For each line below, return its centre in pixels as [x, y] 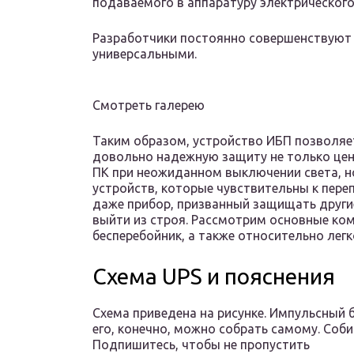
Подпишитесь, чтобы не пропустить [201, 345]
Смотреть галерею [149, 105]
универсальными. [145, 54]
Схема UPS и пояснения [214, 277]
